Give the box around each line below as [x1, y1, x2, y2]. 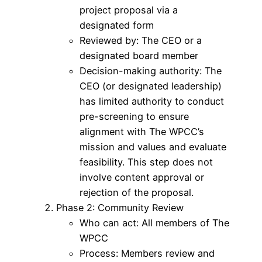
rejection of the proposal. [80, 186, 194, 198]
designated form [80, 19, 154, 31]
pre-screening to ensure [80, 110, 189, 122]
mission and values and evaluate [80, 140, 226, 153]
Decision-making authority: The [80, 64, 222, 77]
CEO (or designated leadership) [80, 80, 222, 92]
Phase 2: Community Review [56, 201, 184, 213]
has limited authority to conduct [80, 95, 224, 107]
